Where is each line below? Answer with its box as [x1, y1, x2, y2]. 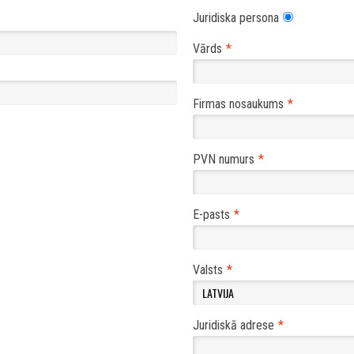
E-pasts [193, 207, 230, 223]
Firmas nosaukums [193, 96, 284, 112]
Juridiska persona [193, 10, 279, 26]
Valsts [193, 262, 223, 278]
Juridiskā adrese [193, 318, 274, 333]
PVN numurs [193, 152, 254, 168]
